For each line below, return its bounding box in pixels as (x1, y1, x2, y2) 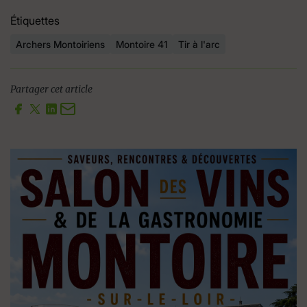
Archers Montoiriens (16, 38, 105, 50)
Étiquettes (10, 13, 60, 27)
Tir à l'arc (178, 38, 220, 50)
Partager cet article (10, 82, 93, 95)
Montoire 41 (116, 38, 167, 50)
